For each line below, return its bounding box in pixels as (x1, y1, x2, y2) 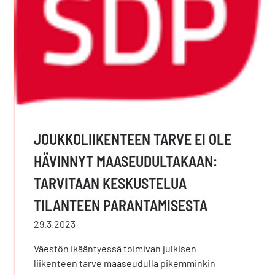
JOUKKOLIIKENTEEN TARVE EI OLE (34, 130, 232, 148)
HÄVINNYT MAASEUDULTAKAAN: (34, 152, 218, 170)
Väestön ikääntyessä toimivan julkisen (34, 242, 197, 254)
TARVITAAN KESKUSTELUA (34, 174, 187, 192)
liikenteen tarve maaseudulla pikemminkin (34, 257, 216, 269)
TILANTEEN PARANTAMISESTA (34, 196, 208, 214)
